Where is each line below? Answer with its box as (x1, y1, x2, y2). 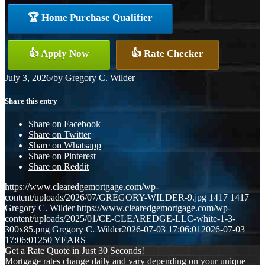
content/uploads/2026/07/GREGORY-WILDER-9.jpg (5, 192, 206, 203)
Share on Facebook (28, 119, 101, 130)
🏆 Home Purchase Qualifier (28, 11, 153, 23)
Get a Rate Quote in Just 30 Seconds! (5, 245, 144, 256)
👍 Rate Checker (131, 47, 203, 59)
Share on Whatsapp (28, 140, 101, 151)
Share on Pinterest (28, 151, 96, 161)
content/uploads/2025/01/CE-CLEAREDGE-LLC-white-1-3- (5, 214, 235, 224)
